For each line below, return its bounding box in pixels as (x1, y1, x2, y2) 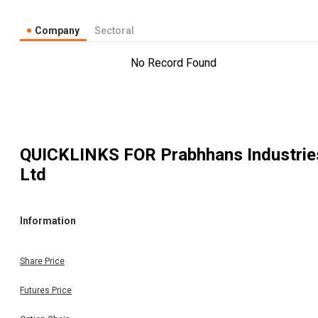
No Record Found (130, 55, 216, 70)
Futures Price (20, 285, 72, 295)
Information (20, 215, 76, 227)
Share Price (20, 256, 65, 266)
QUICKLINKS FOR (20, 144, 160, 165)
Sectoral (94, 25, 134, 37)
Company (35, 25, 79, 37)
